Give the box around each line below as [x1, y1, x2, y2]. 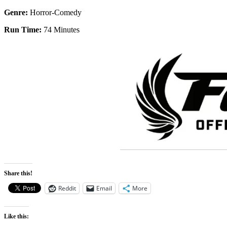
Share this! [4, 169, 32, 177]
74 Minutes [42, 25, 80, 34]
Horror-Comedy [30, 8, 82, 17]
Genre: [4, 8, 30, 17]
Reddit [58, 183, 76, 193]
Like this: [4, 212, 29, 220]
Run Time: [4, 25, 42, 34]
